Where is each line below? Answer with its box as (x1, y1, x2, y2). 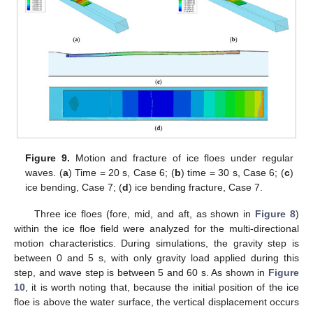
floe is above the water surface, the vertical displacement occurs (14, 296, 299, 307)
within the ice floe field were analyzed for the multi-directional (14, 222, 299, 234)
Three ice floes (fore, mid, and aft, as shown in (34, 208, 256, 219)
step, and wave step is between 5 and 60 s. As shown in (14, 266, 268, 278)
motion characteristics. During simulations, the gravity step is (14, 237, 299, 249)
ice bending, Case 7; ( (25, 181, 123, 193)
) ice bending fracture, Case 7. (129, 181, 263, 193)
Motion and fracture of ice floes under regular (70, 152, 293, 163)
